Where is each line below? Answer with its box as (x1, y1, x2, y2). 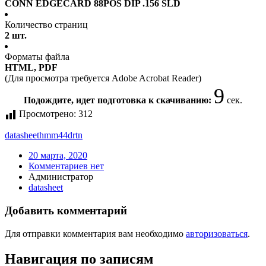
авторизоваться (186, 228, 248, 239)
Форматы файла (5, 52, 69, 62)
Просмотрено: (19, 109, 76, 119)
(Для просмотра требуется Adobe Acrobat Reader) (5, 73, 201, 84)
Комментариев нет (28, 161, 104, 172)
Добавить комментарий (5, 204, 127, 217)
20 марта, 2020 (28, 150, 87, 161)
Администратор (28, 172, 93, 182)
